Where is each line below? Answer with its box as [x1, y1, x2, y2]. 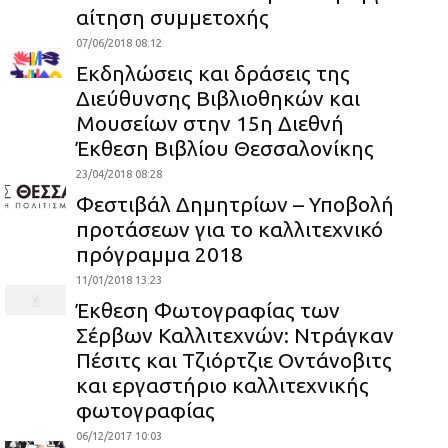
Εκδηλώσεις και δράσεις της [76, 60, 351, 85]
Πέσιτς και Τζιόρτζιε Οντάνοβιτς [76, 347, 393, 372]
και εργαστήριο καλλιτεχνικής [76, 372, 370, 397]
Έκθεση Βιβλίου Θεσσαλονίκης [76, 135, 375, 160]
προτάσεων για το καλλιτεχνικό [76, 216, 384, 241]
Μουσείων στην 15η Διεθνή [76, 110, 345, 135]
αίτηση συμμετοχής [76, 4, 270, 29]
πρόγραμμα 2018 [76, 241, 244, 266]
